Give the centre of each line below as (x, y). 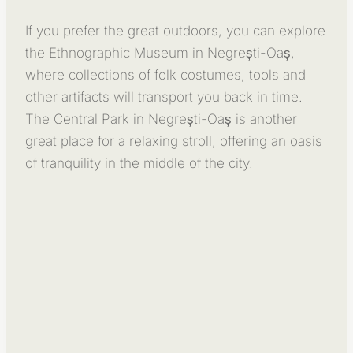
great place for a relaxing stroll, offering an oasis (174, 141)
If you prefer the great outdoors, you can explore (175, 30)
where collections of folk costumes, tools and (165, 74)
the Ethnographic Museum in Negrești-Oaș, (160, 52)
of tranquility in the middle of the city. (139, 163)
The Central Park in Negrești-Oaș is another (161, 119)
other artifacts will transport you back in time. (164, 97)
